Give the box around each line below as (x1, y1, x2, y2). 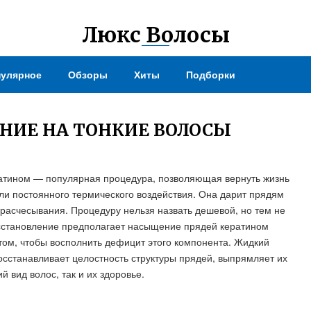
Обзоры (68, 67, 108, 81)
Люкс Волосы (81, 22, 230, 48)
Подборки (186, 67, 235, 81)
